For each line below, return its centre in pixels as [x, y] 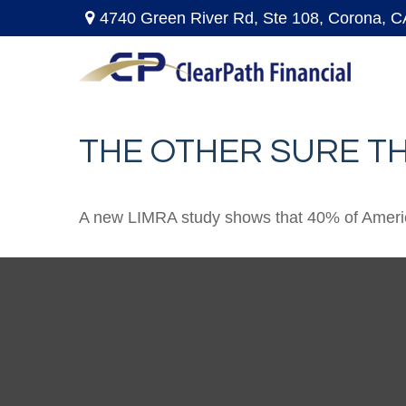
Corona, [358, 18]
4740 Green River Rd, [182, 18]
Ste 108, [294, 18]
